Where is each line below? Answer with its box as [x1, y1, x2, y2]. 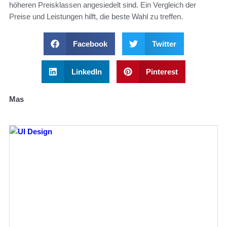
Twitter [152, 40, 176, 49]
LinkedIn [71, 67, 102, 77]
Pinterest [146, 67, 178, 77]
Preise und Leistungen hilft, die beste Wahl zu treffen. [9, 12, 183, 21]
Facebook [73, 40, 107, 49]
